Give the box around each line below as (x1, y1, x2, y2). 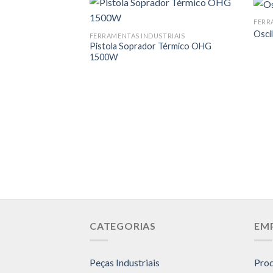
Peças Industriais (90, 257, 160, 269)
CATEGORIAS (90, 219, 156, 232)
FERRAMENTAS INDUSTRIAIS (89, 31, 185, 40)
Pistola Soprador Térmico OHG (89, 41, 211, 52)
